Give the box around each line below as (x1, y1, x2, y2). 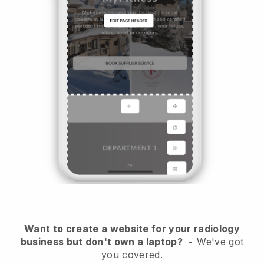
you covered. (101, 248, 163, 260)
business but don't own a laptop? (20, 235, 183, 247)
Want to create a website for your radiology (24, 222, 240, 235)
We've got (197, 235, 244, 247)
